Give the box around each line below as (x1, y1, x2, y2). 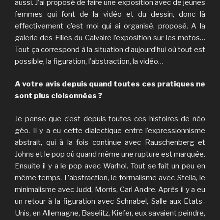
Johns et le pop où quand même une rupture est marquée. (15, 149, 205, 159)
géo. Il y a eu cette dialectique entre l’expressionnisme (15, 126, 205, 135)
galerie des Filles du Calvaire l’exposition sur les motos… (15, 33, 205, 42)
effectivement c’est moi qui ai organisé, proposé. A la (15, 21, 205, 30)
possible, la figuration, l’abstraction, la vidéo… (15, 56, 164, 66)
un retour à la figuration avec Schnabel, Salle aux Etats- (15, 196, 205, 206)
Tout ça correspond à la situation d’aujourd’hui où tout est (15, 45, 205, 54)
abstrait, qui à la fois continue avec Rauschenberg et (15, 137, 205, 147)
